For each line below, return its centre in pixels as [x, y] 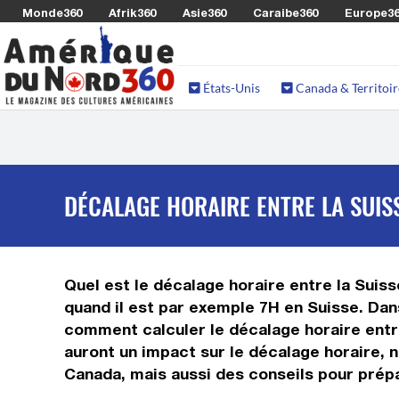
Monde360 [52, 12]
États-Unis [230, 88]
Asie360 [204, 12]
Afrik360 [132, 12]
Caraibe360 [285, 12]
